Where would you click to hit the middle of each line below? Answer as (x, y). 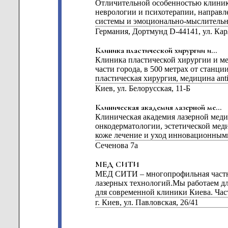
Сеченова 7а (116, 145)
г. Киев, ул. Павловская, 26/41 (147, 202)
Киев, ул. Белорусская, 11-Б (142, 88)
